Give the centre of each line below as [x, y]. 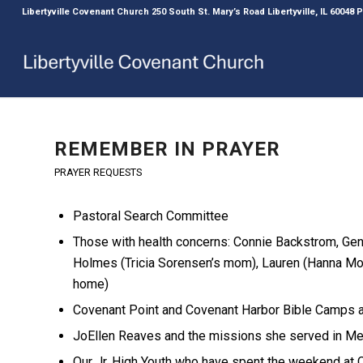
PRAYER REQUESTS [98, 172]
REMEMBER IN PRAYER [167, 149]
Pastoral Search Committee [151, 216]
